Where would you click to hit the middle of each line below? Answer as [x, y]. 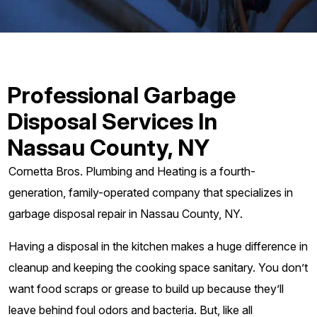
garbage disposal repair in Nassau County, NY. [126, 214]
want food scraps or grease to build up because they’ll [146, 289]
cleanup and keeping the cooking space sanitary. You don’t [158, 267]
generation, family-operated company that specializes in [151, 192]
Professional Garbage [121, 95]
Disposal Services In [112, 121]
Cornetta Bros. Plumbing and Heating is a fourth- [132, 171]
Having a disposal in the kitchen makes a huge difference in [158, 246]
